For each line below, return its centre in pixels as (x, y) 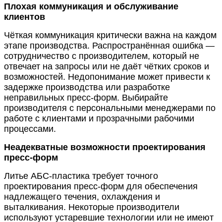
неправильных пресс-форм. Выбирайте (86, 97)
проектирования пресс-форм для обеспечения (101, 186)
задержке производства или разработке (87, 87)
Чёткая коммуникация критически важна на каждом (110, 35)
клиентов (25, 17)
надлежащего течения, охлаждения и (82, 196)
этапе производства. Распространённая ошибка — (109, 45)
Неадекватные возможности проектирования (105, 147)
